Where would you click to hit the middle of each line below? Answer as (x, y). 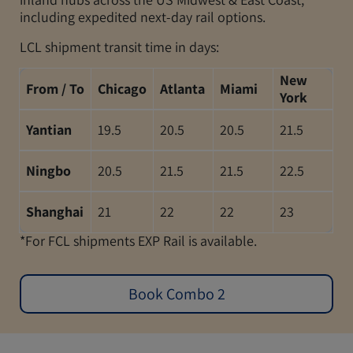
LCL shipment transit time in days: (119, 46)
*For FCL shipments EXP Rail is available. (138, 240)
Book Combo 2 (176, 294)
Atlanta (182, 88)
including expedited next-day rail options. (143, 17)
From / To (55, 88)
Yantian (49, 129)
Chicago (122, 88)
